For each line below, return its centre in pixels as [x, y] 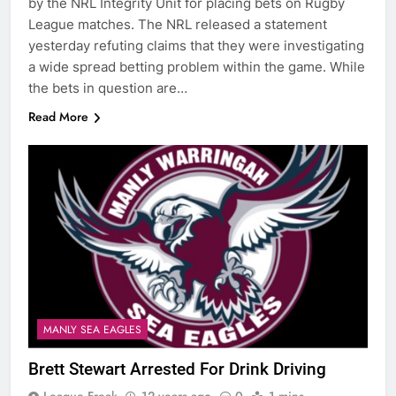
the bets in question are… [108, 88]
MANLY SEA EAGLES [92, 330]
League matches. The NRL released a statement [178, 24]
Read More [58, 116]
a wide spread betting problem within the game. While [197, 66]
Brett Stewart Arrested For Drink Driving [177, 369]
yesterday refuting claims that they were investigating [196, 45]
